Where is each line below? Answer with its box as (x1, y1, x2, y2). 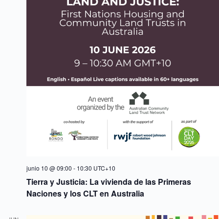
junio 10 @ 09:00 (26, 164, 72, 172)
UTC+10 (93, 164, 115, 172)
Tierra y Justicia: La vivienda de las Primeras (26, 176, 191, 187)
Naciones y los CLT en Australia (26, 188, 144, 199)
